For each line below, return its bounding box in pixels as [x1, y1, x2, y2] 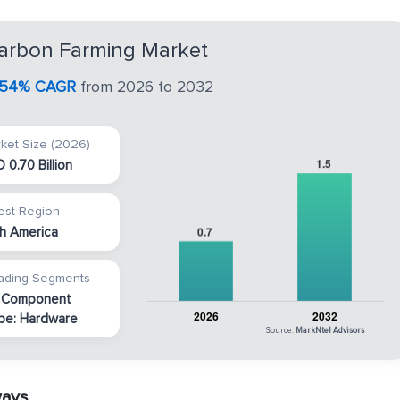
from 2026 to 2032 [75, 78, 213, 96]
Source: [266, 326, 296, 336]
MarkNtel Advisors [296, 326, 364, 336]
